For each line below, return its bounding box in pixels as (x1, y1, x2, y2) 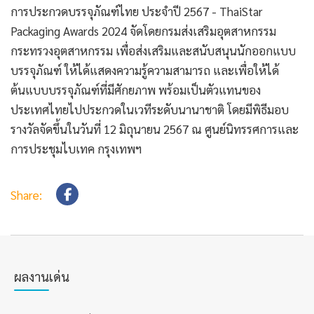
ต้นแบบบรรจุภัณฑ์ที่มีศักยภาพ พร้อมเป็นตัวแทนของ (11, 82, 261, 97)
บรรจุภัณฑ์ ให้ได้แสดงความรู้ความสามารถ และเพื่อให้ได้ (11, 62, 279, 78)
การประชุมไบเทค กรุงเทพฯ (11, 141, 142, 156)
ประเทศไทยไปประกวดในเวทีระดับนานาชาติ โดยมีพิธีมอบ (11, 102, 289, 117)
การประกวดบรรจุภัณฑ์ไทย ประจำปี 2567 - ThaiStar (11, 4, 263, 19)
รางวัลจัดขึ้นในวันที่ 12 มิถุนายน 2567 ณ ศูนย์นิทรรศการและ (11, 121, 299, 137)
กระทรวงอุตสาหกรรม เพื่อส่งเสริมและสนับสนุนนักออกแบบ (11, 43, 296, 58)
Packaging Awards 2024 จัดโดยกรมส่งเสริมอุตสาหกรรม (11, 23, 276, 39)
